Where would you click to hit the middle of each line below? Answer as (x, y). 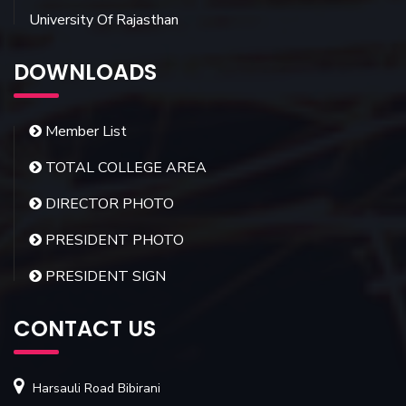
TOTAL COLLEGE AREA (124, 168)
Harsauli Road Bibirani (97, 389)
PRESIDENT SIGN (104, 277)
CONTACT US (85, 329)
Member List (84, 132)
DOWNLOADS (85, 72)
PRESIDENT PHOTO (113, 241)
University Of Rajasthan (104, 20)
